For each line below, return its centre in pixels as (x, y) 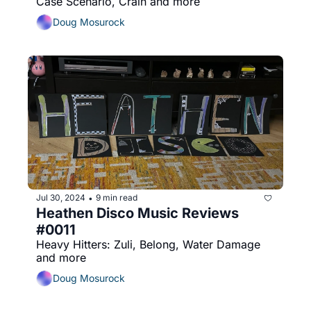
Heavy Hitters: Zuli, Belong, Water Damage (148, 244)
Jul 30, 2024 (61, 198)
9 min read (117, 198)
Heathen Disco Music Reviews (137, 213)
